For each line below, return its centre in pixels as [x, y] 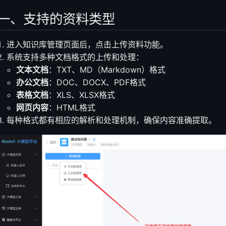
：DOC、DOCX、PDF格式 [97, 82]
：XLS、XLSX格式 [82, 95]
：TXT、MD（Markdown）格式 [107, 69]
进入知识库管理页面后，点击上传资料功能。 [88, 44]
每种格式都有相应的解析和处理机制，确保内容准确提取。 [112, 120]
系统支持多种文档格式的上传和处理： [75, 57]
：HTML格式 [72, 107]
